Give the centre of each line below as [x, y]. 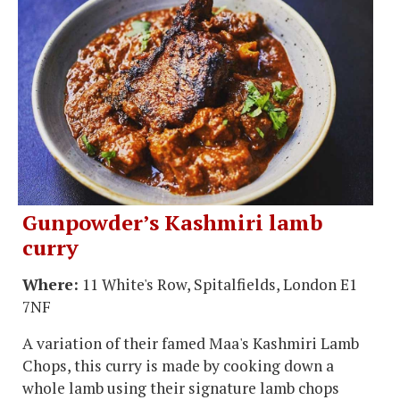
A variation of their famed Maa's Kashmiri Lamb [191, 343]
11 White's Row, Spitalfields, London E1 [218, 284]
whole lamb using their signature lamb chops [181, 387]
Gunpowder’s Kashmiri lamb [172, 222]
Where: [50, 284]
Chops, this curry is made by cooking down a [178, 365]
